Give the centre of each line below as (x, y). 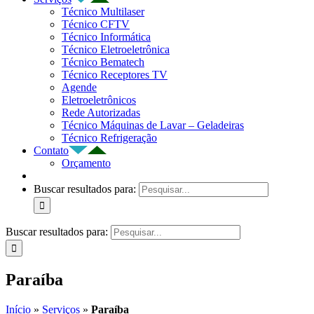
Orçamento (86, 163)
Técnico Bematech (103, 62)
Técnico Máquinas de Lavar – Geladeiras (153, 125)
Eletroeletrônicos (99, 100)
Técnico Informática (106, 37)
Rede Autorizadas (101, 112)
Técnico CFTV (96, 24)
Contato (51, 150)
